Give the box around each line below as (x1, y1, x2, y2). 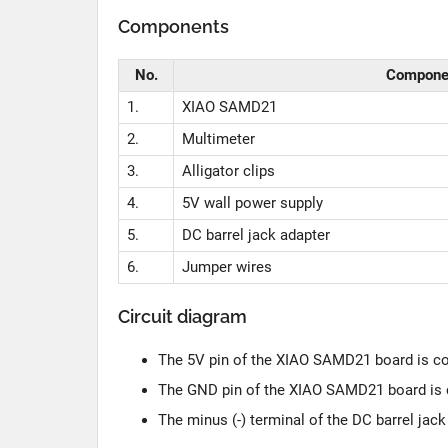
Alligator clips (181, 162, 275, 180)
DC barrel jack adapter (181, 226, 330, 244)
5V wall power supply (181, 194, 323, 212)
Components (118, 16, 229, 37)
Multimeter (181, 130, 255, 148)
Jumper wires (181, 258, 272, 276)
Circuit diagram (118, 306, 247, 327)
